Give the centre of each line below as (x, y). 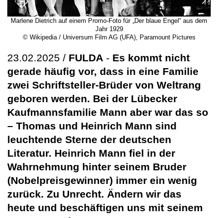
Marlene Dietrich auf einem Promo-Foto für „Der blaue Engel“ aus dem (109, 21)
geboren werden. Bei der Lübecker (92, 99)
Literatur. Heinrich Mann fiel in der (91, 153)
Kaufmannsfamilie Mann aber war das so (108, 112)
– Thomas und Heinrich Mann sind (92, 126)
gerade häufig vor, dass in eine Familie (103, 72)
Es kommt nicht (151, 58)
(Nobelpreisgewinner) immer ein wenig (102, 181)
